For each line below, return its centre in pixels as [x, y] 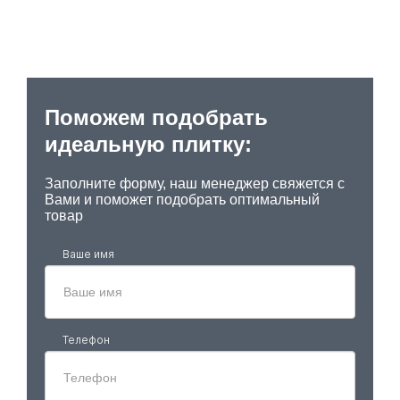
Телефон [86, 340]
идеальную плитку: [148, 144]
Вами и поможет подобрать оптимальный [182, 200]
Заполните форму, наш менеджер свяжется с [195, 183]
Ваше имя [88, 254]
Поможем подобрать [156, 117]
